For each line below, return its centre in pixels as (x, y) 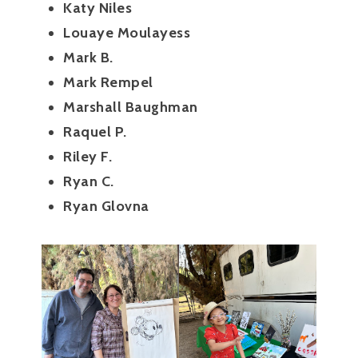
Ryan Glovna (106, 207)
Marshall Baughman (131, 107)
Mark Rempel (108, 83)
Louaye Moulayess (127, 33)
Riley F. (88, 157)
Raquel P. (95, 132)
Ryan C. (89, 182)
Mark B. (88, 58)
